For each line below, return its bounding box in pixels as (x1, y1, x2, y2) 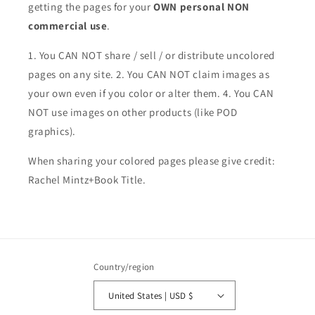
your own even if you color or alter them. (28, 86, 221, 101)
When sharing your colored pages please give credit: (28, 154, 276, 168)
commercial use (28, 19, 108, 33)
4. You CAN (223, 86, 274, 101)
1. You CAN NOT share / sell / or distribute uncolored (28, 49, 275, 63)
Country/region (94, 261, 155, 274)
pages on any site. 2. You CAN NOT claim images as (28, 67, 270, 82)
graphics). (28, 124, 76, 139)
